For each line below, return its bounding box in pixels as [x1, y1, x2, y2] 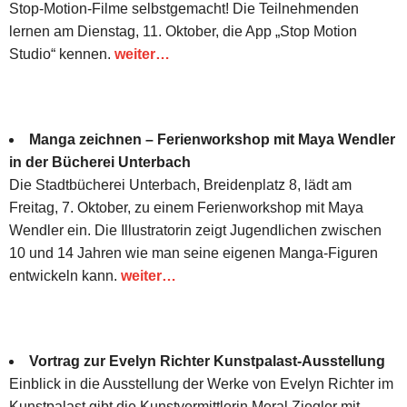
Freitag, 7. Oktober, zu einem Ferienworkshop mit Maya [9, 199, 363, 215]
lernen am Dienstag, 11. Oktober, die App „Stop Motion [9, 23, 357, 39]
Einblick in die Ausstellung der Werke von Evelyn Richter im [9, 375, 393, 392]
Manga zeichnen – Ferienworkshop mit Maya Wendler [29, 131, 395, 147]
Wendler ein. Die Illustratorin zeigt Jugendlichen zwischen [9, 222, 382, 238]
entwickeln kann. [9, 267, 121, 283]
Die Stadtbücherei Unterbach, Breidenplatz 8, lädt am [9, 176, 352, 193]
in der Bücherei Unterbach [9, 154, 191, 170]
